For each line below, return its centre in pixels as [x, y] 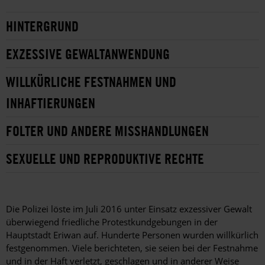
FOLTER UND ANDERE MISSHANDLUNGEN [107, 130]
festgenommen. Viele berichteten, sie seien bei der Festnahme [132, 248]
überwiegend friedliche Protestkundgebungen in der [112, 222]
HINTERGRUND [42, 26]
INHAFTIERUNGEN [51, 103]
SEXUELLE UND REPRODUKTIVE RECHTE [105, 158]
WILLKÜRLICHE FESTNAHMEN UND [91, 81]
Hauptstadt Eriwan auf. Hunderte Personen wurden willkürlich [132, 235]
